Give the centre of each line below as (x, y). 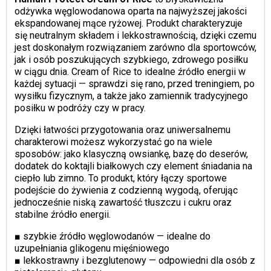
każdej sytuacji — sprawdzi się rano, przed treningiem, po (134, 83)
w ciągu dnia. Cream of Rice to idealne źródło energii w (130, 71)
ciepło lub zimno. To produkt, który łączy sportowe (120, 178)
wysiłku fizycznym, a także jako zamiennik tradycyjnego (131, 96)
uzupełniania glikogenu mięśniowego (92, 248)
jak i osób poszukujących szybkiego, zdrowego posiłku (131, 59)
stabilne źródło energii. (62, 214)
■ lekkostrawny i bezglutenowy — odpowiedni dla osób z (135, 260)
